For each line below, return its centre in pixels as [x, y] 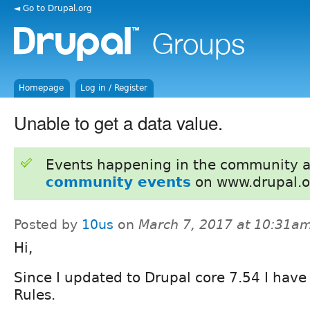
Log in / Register [114, 88]
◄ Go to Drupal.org [53, 8]
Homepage [42, 88]
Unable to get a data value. [118, 122]
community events [118, 182]
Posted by [48, 224]
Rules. [35, 294]
